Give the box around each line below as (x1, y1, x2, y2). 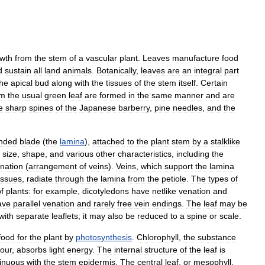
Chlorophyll (137, 232, 179, 242)
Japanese (79, 103, 116, 112)
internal (114, 245, 142, 254)
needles (173, 103, 202, 112)
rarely (93, 199, 115, 208)
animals (63, 66, 92, 75)
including (176, 149, 209, 159)
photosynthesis (76, 232, 132, 242)
